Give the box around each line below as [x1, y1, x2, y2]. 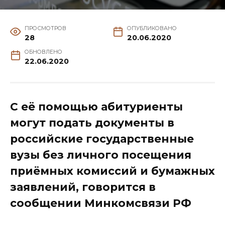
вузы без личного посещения [10, 148, 191, 162]
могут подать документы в [10, 116, 174, 130]
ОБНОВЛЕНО [24, 49, 62, 56]
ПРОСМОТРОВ [24, 25, 66, 32]
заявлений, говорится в [10, 180, 156, 194]
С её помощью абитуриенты [10, 100, 183, 114]
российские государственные [10, 132, 194, 146]
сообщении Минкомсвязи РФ [10, 196, 191, 210]
